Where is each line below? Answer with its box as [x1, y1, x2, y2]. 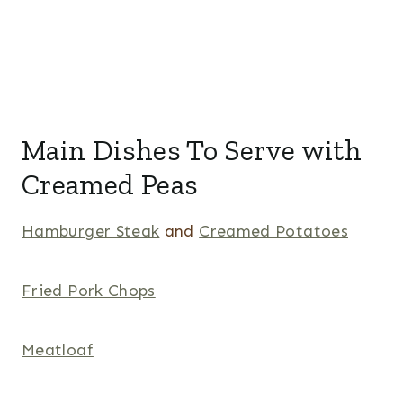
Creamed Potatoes [199, 221, 348, 242]
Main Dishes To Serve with [22, 133, 362, 168]
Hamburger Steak [22, 221, 160, 242]
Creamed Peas [22, 167, 199, 202]
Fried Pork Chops [22, 281, 156, 301]
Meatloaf [22, 340, 94, 361]
